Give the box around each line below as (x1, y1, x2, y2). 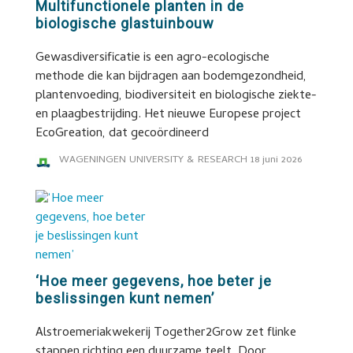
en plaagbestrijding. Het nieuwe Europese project (35, 105, 301, 125)
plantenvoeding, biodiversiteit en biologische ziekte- (35, 86, 317, 106)
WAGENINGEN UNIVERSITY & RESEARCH (58, 152, 247, 169)
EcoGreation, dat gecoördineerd (35, 124, 209, 144)
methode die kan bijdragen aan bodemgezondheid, (35, 67, 307, 87)
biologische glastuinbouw (35, 15, 214, 32)
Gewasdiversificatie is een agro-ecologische (35, 48, 269, 69)
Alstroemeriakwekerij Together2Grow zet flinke (35, 323, 296, 344)
